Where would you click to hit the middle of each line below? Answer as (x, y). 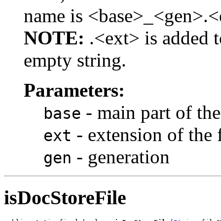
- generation (121, 157)
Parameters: (74, 90)
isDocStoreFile (65, 197)
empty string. (75, 60)
